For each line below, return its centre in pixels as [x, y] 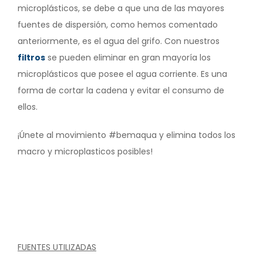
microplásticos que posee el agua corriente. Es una [122, 74]
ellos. [29, 107]
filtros [31, 57]
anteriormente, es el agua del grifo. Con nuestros [119, 41]
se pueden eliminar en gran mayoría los [128, 57]
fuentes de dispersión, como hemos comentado [118, 24]
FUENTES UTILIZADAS [57, 247]
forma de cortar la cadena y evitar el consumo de [121, 90]
